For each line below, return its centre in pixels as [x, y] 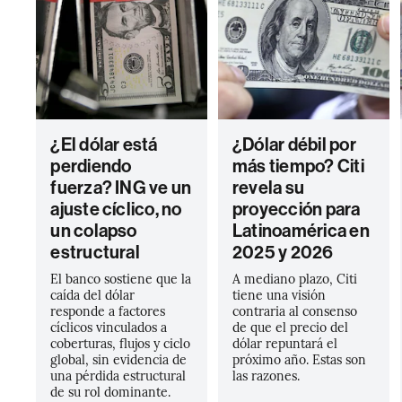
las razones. [266, 375]
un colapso [94, 231]
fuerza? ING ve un [121, 188]
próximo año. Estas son [299, 359]
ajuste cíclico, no [116, 209]
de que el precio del [290, 327]
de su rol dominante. [111, 391]
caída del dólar [93, 294]
